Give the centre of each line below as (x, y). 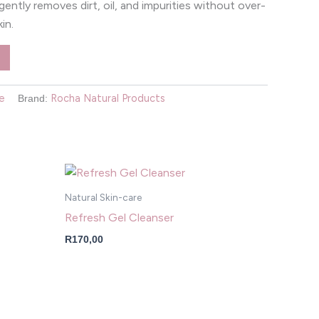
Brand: (34, 98)
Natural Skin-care (103, 198)
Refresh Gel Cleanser (119, 218)
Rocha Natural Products (108, 98)
